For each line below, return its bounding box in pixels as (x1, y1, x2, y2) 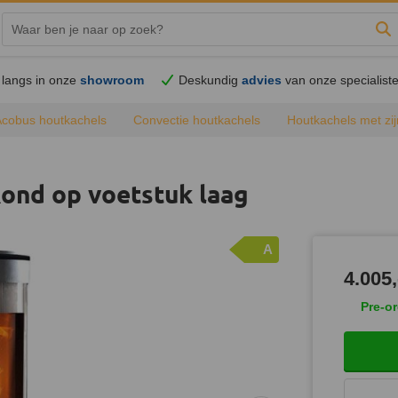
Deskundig (179, 73, 243, 87)
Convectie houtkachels (133, 113, 260, 127)
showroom (80, 73, 145, 87)
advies (242, 73, 283, 87)
